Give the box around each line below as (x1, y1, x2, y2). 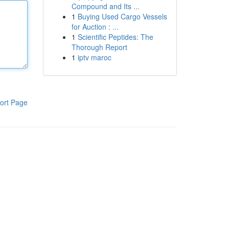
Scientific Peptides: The (77, 32, 153, 42)
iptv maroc (77, 52, 111, 62)
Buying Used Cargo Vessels (77, 11, 167, 21)
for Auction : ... (71, 21, 119, 32)
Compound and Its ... (71, 1, 140, 11)
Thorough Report (71, 42, 127, 52)
